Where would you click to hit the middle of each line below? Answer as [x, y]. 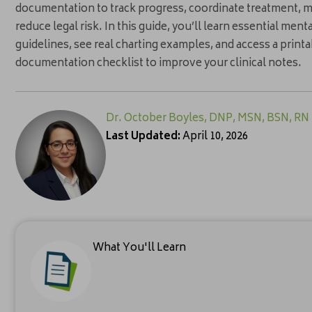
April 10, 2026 [214, 137]
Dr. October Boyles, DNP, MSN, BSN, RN [208, 119]
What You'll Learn [139, 249]
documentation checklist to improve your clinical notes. [158, 64]
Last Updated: [143, 137]
